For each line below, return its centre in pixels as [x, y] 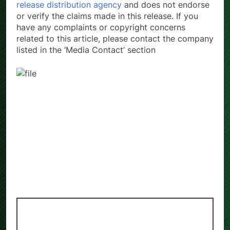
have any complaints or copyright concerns [101, 27]
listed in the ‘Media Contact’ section [86, 50]
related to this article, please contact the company [115, 38]
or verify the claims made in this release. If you [107, 16]
